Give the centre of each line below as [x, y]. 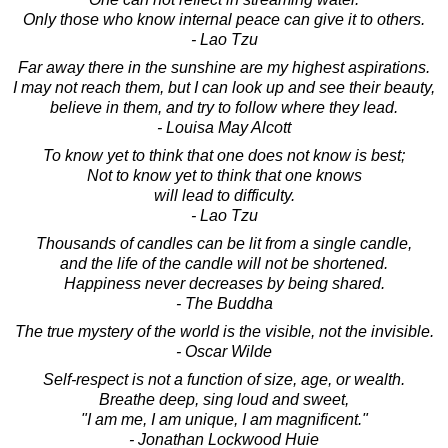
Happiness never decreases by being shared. [224, 283]
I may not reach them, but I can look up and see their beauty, [224, 87]
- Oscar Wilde [224, 351]
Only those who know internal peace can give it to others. [224, 19]
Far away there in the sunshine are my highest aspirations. [224, 67]
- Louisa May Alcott [224, 127]
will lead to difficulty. [224, 195]
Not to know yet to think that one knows [224, 175]
